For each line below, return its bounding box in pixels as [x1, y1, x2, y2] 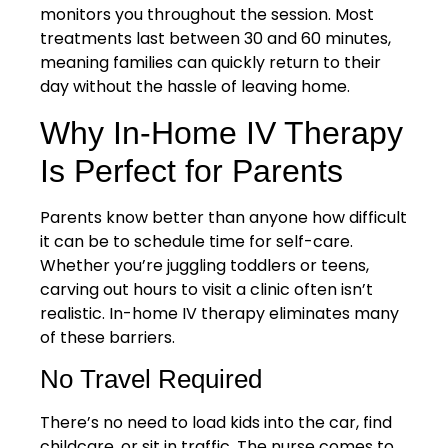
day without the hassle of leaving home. [40, 75, 350, 99]
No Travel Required [40, 364, 262, 395]
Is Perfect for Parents [40, 152, 343, 189]
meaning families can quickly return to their [40, 51, 381, 75]
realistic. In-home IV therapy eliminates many [40, 301, 399, 325]
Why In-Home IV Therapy [40, 114, 403, 151]
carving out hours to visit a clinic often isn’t [40, 277, 373, 301]
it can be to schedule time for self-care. [40, 229, 353, 253]
